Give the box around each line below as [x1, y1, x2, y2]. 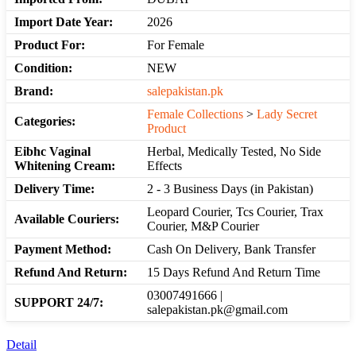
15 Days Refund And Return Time [147, 265, 320, 280]
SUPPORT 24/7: [14, 296, 103, 310]
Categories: [14, 114, 75, 129]
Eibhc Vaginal [14, 145, 91, 159]
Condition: [14, 61, 72, 75]
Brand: [14, 84, 53, 99]
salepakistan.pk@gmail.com [147, 303, 288, 317]
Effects [147, 159, 182, 173]
